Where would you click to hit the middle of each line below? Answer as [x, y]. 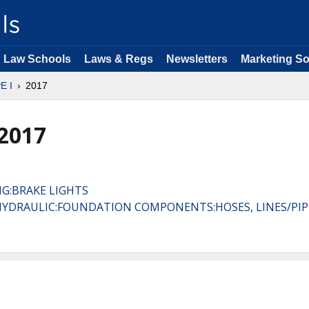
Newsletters [197, 59]
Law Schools [37, 59]
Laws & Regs [119, 59]
